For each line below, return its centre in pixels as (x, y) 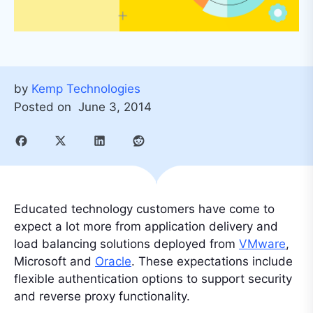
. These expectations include (212, 261)
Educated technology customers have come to (144, 209)
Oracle (113, 261)
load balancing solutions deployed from (126, 243)
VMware (262, 243)
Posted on (44, 107)
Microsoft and (54, 261)
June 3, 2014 (115, 107)
